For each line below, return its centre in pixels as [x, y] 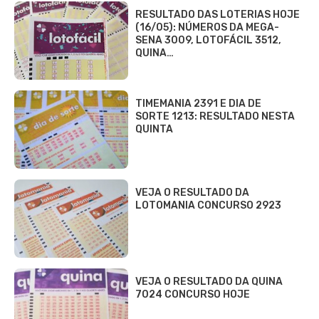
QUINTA [154, 129]
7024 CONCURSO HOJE [193, 294]
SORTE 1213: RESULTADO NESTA [215, 116]
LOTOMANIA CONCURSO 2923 [208, 205]
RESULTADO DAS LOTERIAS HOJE [218, 14]
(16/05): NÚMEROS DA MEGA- [207, 27]
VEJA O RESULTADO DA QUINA [209, 281]
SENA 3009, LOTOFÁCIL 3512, [208, 40]
